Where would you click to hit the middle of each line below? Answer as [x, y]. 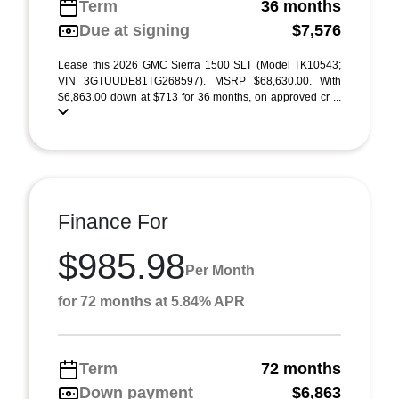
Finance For [113, 222]
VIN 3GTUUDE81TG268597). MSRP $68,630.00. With [199, 81]
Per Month [220, 270]
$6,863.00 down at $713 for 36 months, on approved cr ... [199, 97]
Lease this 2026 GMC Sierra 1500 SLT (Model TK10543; [199, 65]
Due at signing [134, 30]
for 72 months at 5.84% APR [151, 301]
